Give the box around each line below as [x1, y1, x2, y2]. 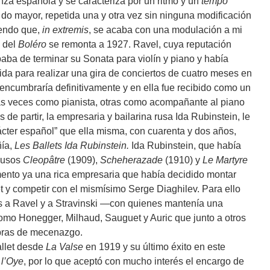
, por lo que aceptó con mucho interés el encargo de [24, 256, 244, 267]
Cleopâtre [23, 155, 65, 166]
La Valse [46, 242, 83, 253]
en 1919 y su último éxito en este [83, 242, 225, 253]
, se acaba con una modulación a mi [89, 25, 242, 36]
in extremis [42, 25, 89, 36]
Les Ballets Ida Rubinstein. [14, 140, 129, 151]
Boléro [18, 39, 46, 50]
